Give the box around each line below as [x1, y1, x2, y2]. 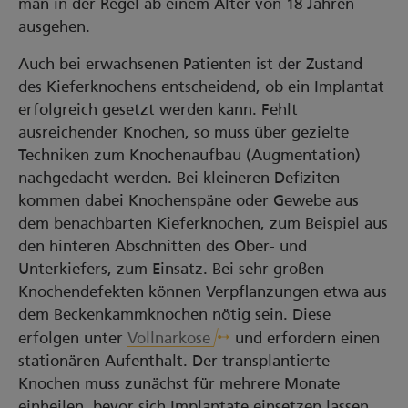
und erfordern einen [230, 329, 380, 347]
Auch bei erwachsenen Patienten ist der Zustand [18, 55, 362, 73]
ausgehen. [18, 17, 90, 36]
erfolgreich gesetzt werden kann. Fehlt [18, 100, 298, 118]
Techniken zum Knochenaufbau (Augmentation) [18, 146, 361, 164]
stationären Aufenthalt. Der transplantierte [18, 352, 330, 370]
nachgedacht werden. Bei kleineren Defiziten [18, 168, 340, 187]
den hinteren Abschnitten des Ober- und [18, 237, 307, 255]
